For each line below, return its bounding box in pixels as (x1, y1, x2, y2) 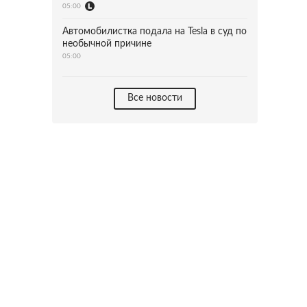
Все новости (127, 93, 182, 103)
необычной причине (62, 39, 151, 49)
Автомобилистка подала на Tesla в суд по (62, 27, 247, 36)
